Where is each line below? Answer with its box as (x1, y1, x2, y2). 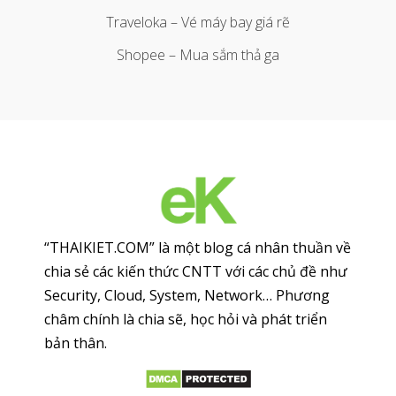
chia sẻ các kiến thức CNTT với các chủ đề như (44, 262, 347, 282)
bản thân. (44, 333, 107, 354)
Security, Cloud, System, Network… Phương (44, 286, 330, 306)
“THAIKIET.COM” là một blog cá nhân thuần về (44, 238, 351, 258)
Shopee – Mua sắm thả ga (117, 44, 279, 65)
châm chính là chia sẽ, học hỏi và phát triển (44, 309, 327, 330)
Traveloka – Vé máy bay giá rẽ (106, 11, 290, 32)
